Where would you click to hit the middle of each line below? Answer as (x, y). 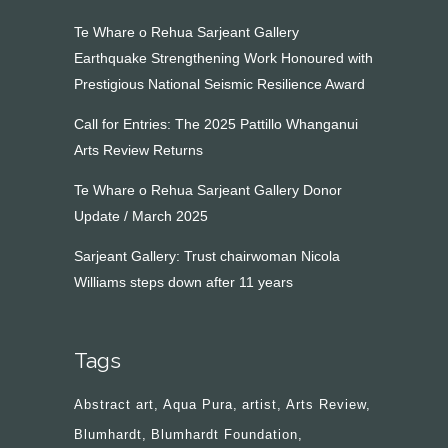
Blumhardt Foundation (224, 434)
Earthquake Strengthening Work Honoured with (223, 58)
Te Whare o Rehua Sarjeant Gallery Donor (208, 190)
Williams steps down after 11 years (183, 282)
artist (259, 404)
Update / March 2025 (141, 216)
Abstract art (114, 404)
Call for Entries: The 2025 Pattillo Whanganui (216, 124)
